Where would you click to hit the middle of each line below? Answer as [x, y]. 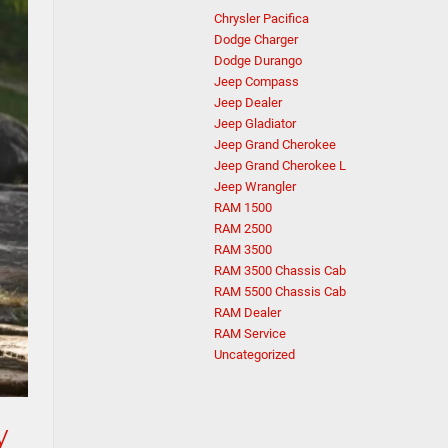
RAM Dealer [247, 312]
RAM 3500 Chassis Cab [280, 270]
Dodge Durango [258, 60]
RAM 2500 [243, 228]
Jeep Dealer [248, 102]
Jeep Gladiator [255, 123]
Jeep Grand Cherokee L [280, 165]
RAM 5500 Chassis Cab [280, 291]
